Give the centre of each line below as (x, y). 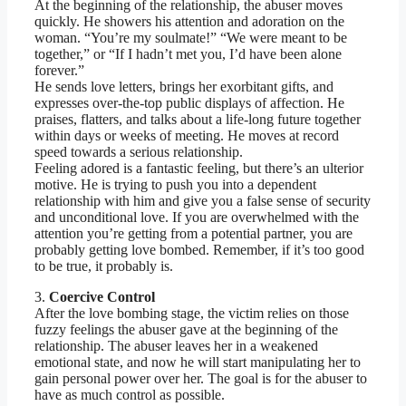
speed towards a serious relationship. (139, 152)
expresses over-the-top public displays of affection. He (189, 103)
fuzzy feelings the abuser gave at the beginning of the (186, 330)
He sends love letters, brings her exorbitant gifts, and (184, 87)
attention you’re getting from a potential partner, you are (193, 234)
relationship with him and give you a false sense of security (203, 201)
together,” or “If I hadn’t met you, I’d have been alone (188, 54)
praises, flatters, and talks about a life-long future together (198, 120)
